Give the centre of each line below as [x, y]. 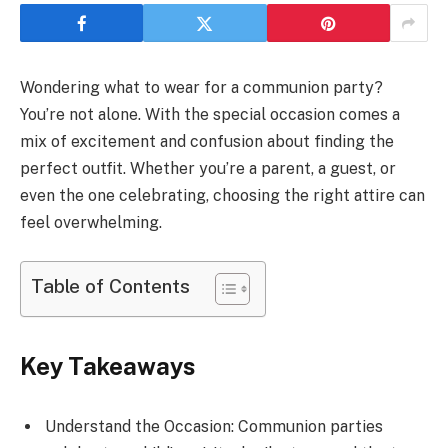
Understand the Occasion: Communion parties [214, 426]
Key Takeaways [107, 365]
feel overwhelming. [91, 222]
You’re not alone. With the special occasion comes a [210, 114]
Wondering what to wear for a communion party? [201, 87]
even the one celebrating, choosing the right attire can [222, 195]
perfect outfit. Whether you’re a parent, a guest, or [208, 168]
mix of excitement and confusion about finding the [207, 141]
